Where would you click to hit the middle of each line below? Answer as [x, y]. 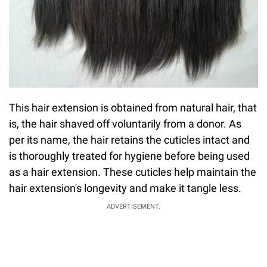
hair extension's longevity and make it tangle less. [125, 188]
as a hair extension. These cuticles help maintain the [133, 172]
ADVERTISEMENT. [133, 206]
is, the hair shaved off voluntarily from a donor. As [125, 123]
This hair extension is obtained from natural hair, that [133, 107]
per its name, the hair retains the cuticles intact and [129, 139]
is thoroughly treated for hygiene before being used [129, 156]
